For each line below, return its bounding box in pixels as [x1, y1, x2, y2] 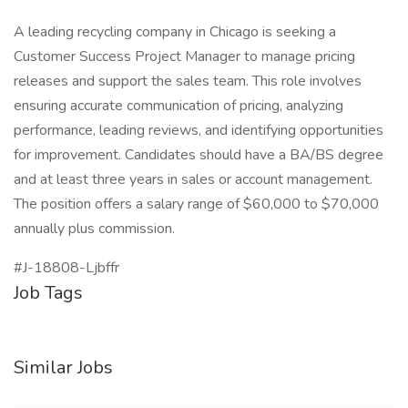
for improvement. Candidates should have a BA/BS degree [14, 145, 383, 165]
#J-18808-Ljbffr [14, 258, 119, 278]
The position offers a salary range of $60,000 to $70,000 [14, 194, 379, 214]
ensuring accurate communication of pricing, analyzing [14, 96, 343, 116]
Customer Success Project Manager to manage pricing [14, 46, 355, 66]
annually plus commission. [14, 219, 175, 239]
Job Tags [14, 280, 83, 305]
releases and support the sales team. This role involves [14, 71, 362, 91]
